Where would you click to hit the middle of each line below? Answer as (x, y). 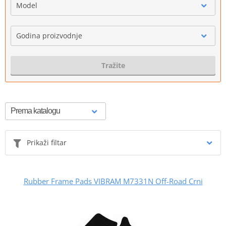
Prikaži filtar (47, 142)
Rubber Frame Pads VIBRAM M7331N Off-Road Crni (113, 181)
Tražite (113, 65)
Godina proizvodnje (49, 35)
